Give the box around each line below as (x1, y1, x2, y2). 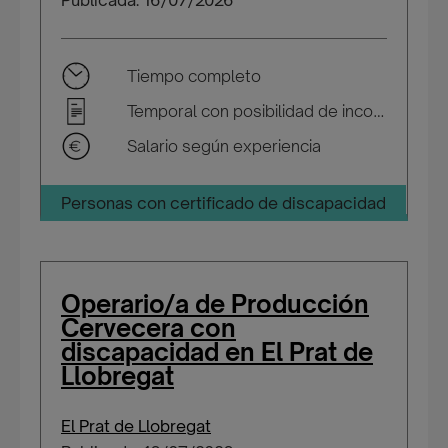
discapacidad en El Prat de (61, 337, 373, 367)
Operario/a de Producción (61, 289, 369, 319)
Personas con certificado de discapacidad (61, 193, 386, 213)
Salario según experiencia (127, 136, 321, 156)
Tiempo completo (127, 66, 261, 86)
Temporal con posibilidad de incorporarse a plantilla (373, 101, 385, 121)
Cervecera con (61, 313, 236, 343)
